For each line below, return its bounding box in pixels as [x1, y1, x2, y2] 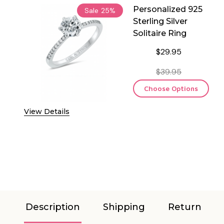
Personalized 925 [133, 4, 202, 14]
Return [168, 201, 201, 212]
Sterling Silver [133, 16, 187, 26]
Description [25, 201, 80, 212]
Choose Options [144, 83, 198, 92]
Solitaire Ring [133, 28, 186, 38]
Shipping [103, 201, 145, 212]
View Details [24, 106, 69, 116]
